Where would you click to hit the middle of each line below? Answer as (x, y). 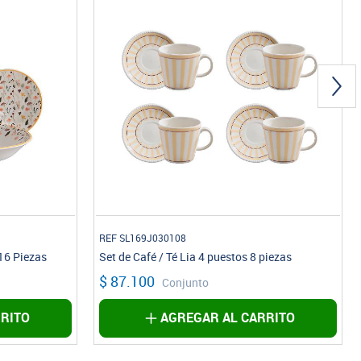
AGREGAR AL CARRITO (228, 318)
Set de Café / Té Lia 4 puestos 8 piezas (196, 258)
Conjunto (186, 284)
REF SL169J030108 (143, 239)
